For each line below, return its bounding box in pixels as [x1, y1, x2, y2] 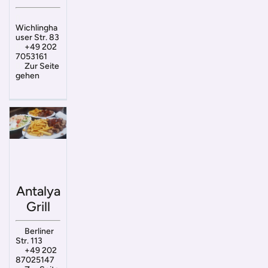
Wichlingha [16, 22, 57, 33]
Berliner [24, 226, 54, 237]
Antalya [16, 183, 60, 200]
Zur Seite [24, 60, 59, 71]
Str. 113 [16, 236, 42, 246]
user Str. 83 [16, 32, 59, 42]
